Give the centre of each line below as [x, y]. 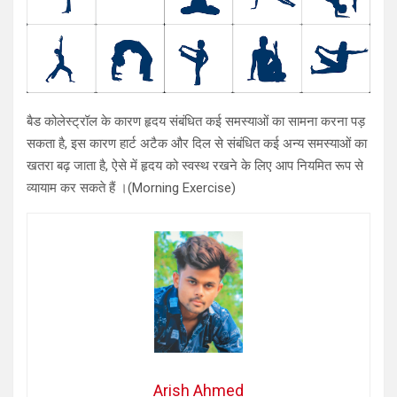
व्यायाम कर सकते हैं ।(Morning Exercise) [131, 188]
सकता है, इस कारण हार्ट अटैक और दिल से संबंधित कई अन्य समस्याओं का [197, 144]
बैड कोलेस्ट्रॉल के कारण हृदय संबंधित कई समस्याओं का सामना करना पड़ [196, 122]
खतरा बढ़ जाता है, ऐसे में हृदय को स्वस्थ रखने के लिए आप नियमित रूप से [195, 166]
